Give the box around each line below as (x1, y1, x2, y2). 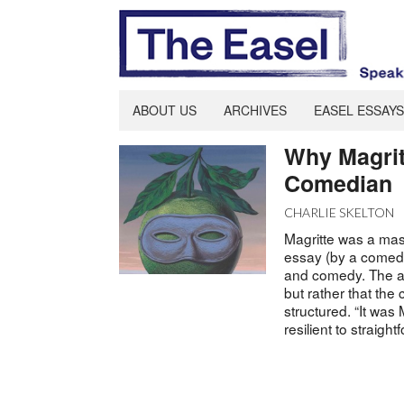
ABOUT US (132, 100, 197, 119)
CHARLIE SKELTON (284, 204, 395, 220)
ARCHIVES (223, 100, 287, 119)
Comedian (284, 166, 393, 199)
